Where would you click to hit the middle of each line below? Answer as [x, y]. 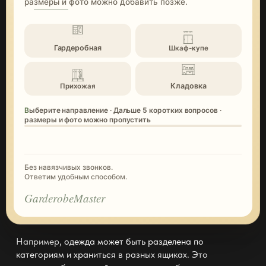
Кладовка [189, 86]
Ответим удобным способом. [76, 177]
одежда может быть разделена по [134, 242]
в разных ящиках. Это [161, 255]
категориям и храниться [66, 255]
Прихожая [77, 86]
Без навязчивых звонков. [69, 167]
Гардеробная [77, 48]
